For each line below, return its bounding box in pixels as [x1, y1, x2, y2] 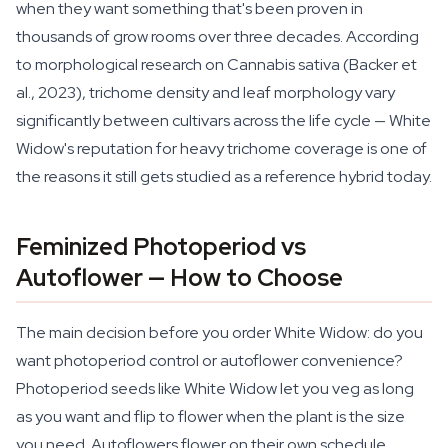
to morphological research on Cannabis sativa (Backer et [16, 54, 417, 75]
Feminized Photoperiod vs [16, 231, 306, 262]
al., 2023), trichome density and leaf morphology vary [16, 82, 395, 103]
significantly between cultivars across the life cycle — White [16, 110, 431, 131]
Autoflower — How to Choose [16, 262, 343, 293]
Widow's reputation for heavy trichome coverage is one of [16, 138, 427, 159]
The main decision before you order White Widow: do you [16, 322, 423, 343]
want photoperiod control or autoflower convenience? [16, 350, 403, 371]
